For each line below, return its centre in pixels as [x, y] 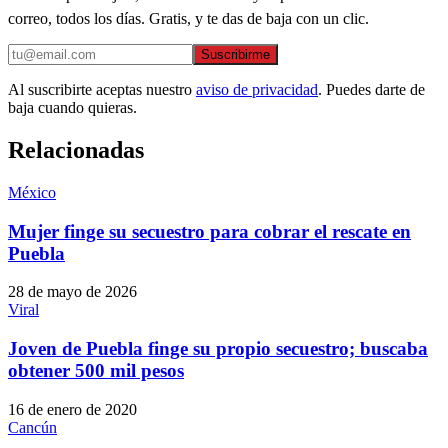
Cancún [32, 427]
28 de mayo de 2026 [72, 292]
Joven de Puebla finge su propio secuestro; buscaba [218, 349]
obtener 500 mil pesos [96, 371]
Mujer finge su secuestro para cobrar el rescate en [209, 231]
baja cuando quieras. [72, 108]
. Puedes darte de [371, 90]
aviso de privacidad [257, 90]
